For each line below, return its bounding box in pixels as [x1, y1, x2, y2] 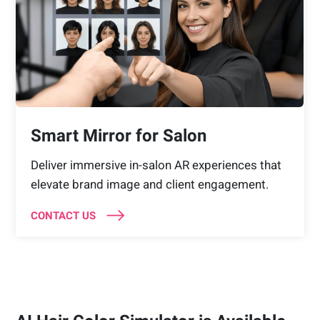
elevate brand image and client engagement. [30, 176, 269, 191]
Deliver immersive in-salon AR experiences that [30, 157, 281, 172]
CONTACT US [30, 209, 96, 222]
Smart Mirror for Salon [30, 125, 206, 146]
